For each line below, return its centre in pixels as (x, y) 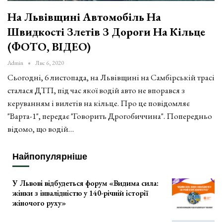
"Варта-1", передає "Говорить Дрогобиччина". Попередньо (110, 116)
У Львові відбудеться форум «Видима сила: (85, 183)
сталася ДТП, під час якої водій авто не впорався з (96, 90)
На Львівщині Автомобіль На (84, 17)
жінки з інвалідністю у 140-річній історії (80, 193)
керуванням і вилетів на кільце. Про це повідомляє (99, 103)
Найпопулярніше (50, 157)
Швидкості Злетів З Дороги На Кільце (106, 32)
